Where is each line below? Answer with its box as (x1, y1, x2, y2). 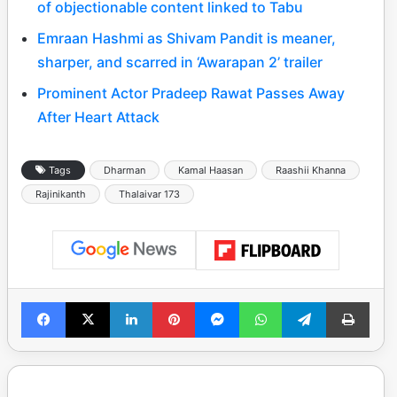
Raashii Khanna (276, 163, 346, 176)
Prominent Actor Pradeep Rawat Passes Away (37, 83, 345, 102)
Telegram (325, 294, 376, 309)
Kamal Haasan (178, 163, 243, 176)
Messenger (238, 294, 301, 309)
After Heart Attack (37, 107, 160, 126)
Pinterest (194, 294, 245, 309)
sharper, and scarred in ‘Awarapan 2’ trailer (37, 52, 323, 71)
